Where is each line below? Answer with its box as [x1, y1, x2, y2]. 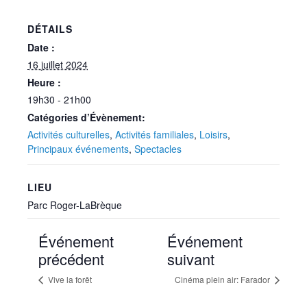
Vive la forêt [46, 273, 92, 286]
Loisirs [199, 127, 228, 141]
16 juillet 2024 [27, 58, 88, 71]
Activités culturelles [27, 127, 110, 141]
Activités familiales [115, 127, 194, 141]
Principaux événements [27, 142, 129, 156]
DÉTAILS [27, 22, 73, 36]
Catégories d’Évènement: [27, 110, 145, 124]
